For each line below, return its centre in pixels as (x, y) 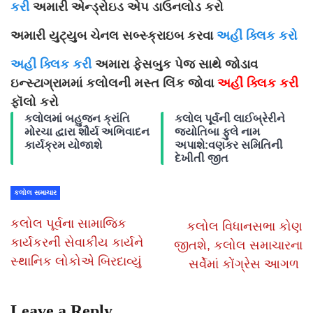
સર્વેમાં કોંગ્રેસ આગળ (246, 264)
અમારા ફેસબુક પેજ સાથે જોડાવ (178, 64)
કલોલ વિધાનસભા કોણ (245, 226)
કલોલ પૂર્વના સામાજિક (68, 223)
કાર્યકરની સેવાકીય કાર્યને (77, 242)
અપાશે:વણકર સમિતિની (229, 145)
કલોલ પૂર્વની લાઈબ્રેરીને (230, 118)
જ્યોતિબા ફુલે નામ (217, 131)
